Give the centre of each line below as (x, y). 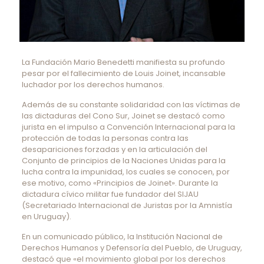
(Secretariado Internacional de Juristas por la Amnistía (127, 205)
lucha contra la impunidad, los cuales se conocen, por (126, 171)
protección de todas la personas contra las (105, 138)
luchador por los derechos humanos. (93, 84)
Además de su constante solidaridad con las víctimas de (131, 104)
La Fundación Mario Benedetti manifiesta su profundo (123, 62)
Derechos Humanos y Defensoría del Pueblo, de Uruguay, (132, 247)
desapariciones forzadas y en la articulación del (114, 149)
